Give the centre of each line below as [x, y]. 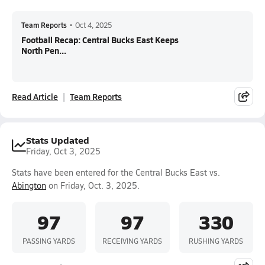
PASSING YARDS [49, 240]
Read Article [35, 96]
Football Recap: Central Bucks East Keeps [100, 40]
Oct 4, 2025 [93, 25]
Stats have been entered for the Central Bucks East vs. [116, 172]
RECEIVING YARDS [132, 240]
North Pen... [44, 50]
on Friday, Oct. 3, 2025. [93, 185]
